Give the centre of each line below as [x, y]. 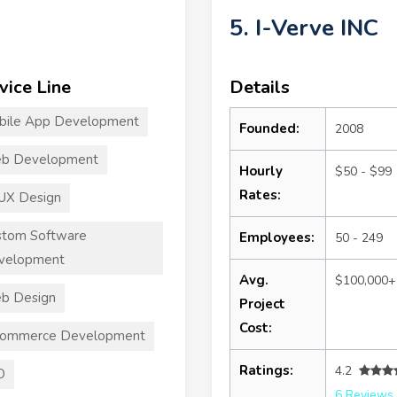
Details [260, 87]
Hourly [261, 171]
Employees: [277, 237]
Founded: [269, 128]
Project [262, 304]
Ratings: [266, 370]
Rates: [260, 195]
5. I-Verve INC [304, 27]
